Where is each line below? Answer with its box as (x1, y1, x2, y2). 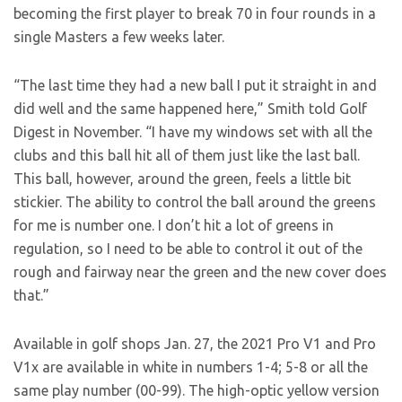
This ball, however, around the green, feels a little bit (13, 170, 351, 188)
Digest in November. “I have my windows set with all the (13, 124, 372, 141)
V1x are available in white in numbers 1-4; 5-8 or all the (13, 359, 368, 376)
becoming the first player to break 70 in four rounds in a (13, 5, 376, 22)
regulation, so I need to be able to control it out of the (13, 240, 363, 258)
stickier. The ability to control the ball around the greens (13, 194, 376, 211)
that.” (13, 287, 49, 304)
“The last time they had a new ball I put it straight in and (13, 77, 377, 94)
